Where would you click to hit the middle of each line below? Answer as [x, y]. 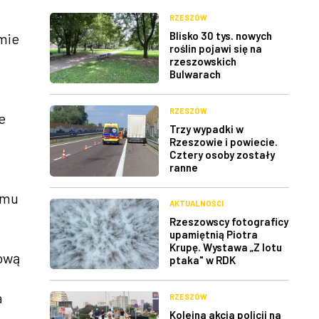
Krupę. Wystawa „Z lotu [226, 247]
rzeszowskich [203, 62]
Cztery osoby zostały [222, 154]
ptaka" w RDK [203, 260]
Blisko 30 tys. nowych [221, 36]
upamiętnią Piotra [214, 235]
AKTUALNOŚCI [197, 204]
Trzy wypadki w [206, 129]
